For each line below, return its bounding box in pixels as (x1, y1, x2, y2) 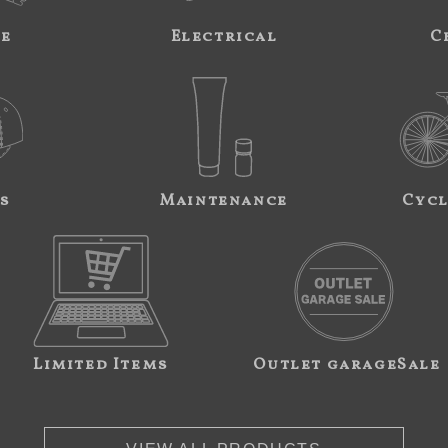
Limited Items (33, 354, 169, 377)
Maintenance (160, 190, 288, 213)
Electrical (170, 26, 278, 49)
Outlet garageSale (253, 354, 441, 377)
